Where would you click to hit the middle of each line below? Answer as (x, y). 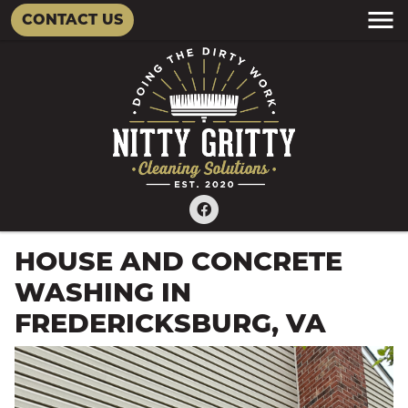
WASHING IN (103, 292)
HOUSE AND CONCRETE (178, 261)
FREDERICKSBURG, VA (170, 323)
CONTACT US (72, 20)
